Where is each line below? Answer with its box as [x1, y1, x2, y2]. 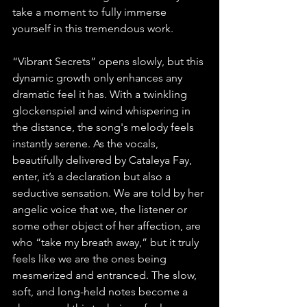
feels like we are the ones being [12, 252, 169, 266]
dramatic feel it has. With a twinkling [12, 88, 190, 101]
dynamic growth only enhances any [12, 71, 185, 85]
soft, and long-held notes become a [12, 285, 191, 299]
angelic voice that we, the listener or [12, 203, 190, 217]
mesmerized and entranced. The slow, [12, 269, 199, 282]
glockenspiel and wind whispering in [12, 104, 193, 118]
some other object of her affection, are [12, 219, 204, 233]
